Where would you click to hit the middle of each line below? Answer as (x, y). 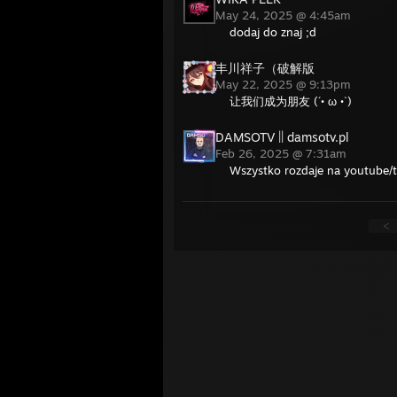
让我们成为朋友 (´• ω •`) (291, 101)
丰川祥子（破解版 (265, 68)
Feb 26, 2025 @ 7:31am (283, 153)
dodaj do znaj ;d (273, 32)
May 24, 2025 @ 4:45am (285, 15)
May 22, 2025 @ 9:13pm (285, 84)
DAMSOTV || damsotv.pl (282, 137)
